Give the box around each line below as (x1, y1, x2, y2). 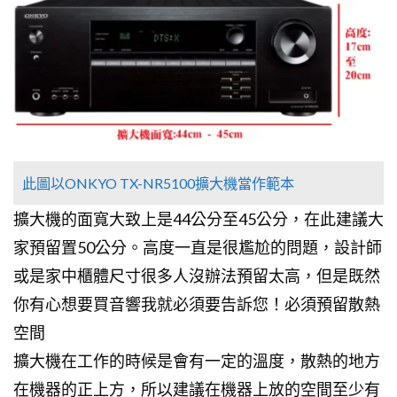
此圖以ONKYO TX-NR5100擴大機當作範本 (22, 175, 294, 192)
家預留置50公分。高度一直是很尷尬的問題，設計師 (13, 237, 382, 258)
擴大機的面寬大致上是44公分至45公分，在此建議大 (13, 209, 384, 230)
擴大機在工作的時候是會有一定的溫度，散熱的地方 (13, 351, 380, 371)
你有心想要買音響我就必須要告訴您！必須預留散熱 (13, 294, 380, 315)
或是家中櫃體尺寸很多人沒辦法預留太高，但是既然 (13, 266, 380, 286)
